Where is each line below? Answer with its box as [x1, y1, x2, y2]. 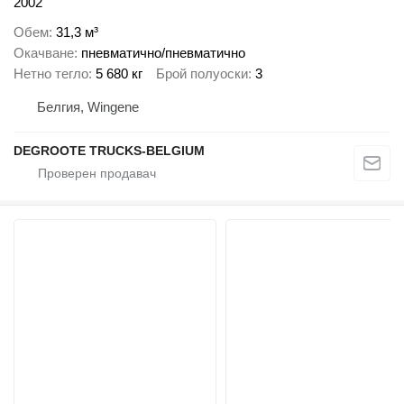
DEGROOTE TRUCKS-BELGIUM [14, 143, 205, 159]
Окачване [14, 44, 74, 60]
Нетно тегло [14, 65, 88, 81]
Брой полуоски [156, 65, 248, 81]
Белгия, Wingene [37, 99, 139, 115]
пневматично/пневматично [81, 44, 245, 60]
